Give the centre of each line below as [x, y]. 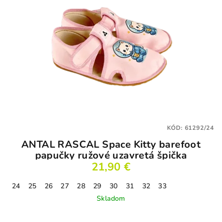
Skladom [111, 198]
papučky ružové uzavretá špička [111, 155]
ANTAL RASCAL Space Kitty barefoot [111, 144]
